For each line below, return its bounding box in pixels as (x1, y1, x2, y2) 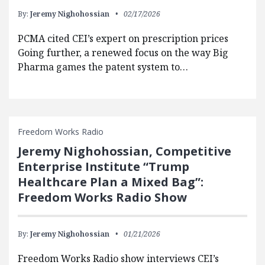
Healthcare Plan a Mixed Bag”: (18, 174, 203, 190)
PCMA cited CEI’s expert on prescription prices (18, 32, 228, 45)
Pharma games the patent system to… (18, 60, 188, 73)
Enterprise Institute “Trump (18, 159, 189, 174)
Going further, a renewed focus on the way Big (18, 46, 228, 59)
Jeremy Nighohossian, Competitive (18, 143, 231, 159)
